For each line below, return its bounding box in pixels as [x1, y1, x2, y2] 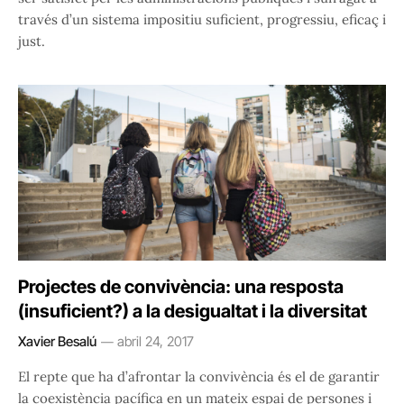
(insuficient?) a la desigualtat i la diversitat [18, 299, 367, 322]
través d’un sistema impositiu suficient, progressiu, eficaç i [18, 10, 386, 28]
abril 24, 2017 [117, 332, 194, 350]
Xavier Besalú [18, 332, 96, 350]
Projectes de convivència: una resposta [18, 275, 344, 298]
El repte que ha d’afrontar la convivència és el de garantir [18, 367, 380, 385]
